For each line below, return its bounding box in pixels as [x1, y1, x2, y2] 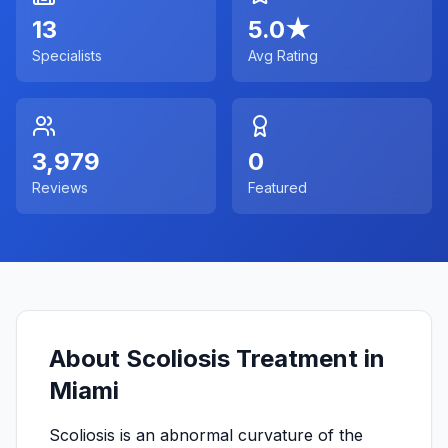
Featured [248, 179, 307, 196]
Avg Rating [248, 47, 318, 64]
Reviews [32, 179, 88, 196]
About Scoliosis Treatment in [49, 344, 385, 373]
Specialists [32, 47, 102, 64]
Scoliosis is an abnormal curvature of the [49, 425, 363, 445]
